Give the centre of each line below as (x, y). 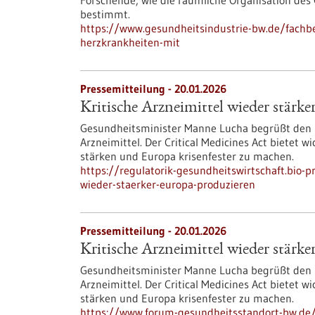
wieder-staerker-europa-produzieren (168, 184)
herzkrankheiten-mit (130, 42)
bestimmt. (105, 14)
